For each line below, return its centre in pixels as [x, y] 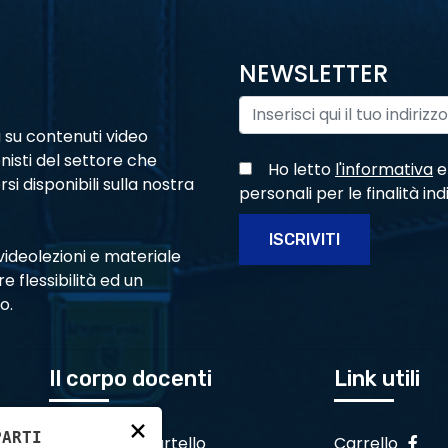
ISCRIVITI [304, 239]
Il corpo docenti [130, 378]
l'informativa [384, 169]
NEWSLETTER [313, 73]
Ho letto [293, 169]
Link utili [377, 378]
